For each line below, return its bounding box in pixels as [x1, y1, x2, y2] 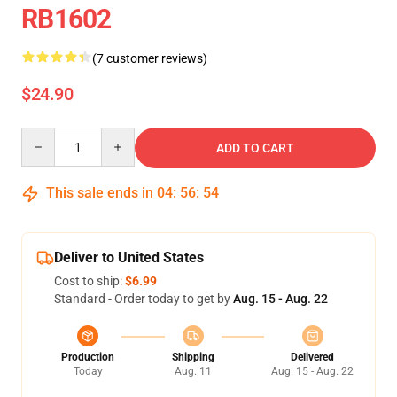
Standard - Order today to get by [54, 292, 233, 306]
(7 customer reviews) [92, 51, 207, 66]
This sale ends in [43, 184, 157, 201]
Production [61, 351, 114, 363]
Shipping [171, 351, 214, 363]
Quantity [20, 128, 69, 143]
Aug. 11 [174, 365, 212, 378]
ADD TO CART [216, 141, 294, 155]
